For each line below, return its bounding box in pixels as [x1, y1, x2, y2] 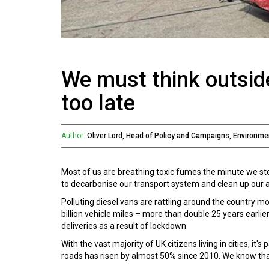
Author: [61, 131, 85, 140]
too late [61, 91, 135, 116]
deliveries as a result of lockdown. [61, 221, 188, 231]
